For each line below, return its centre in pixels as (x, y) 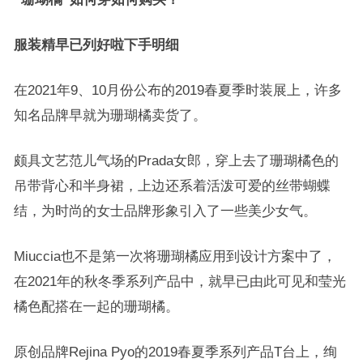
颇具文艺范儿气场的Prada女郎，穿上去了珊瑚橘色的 (176, 160)
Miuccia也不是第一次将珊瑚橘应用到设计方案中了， (175, 256)
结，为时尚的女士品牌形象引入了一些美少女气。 (165, 211)
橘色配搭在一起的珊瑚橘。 (96, 306)
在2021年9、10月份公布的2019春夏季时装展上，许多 (177, 90)
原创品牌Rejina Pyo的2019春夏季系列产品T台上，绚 (175, 352)
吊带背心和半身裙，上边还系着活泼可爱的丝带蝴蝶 (172, 186)
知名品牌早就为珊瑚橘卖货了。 (110, 115)
